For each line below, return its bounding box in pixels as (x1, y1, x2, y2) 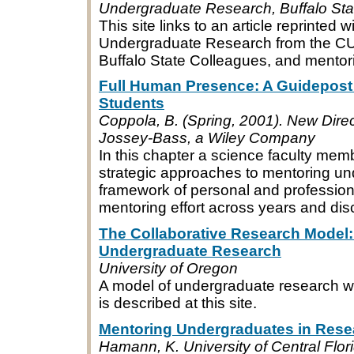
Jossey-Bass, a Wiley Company (99, 130, 315, 147)
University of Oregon (99, 260, 238, 277)
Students (99, 95, 164, 112)
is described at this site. (99, 295, 257, 312)
